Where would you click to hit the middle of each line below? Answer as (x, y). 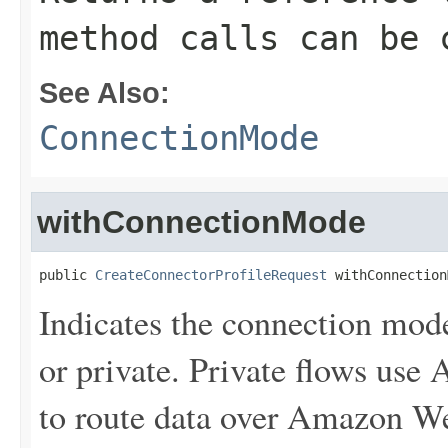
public (67, 275)
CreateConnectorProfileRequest (211, 275)
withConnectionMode (201, 222)
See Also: (104, 92)
